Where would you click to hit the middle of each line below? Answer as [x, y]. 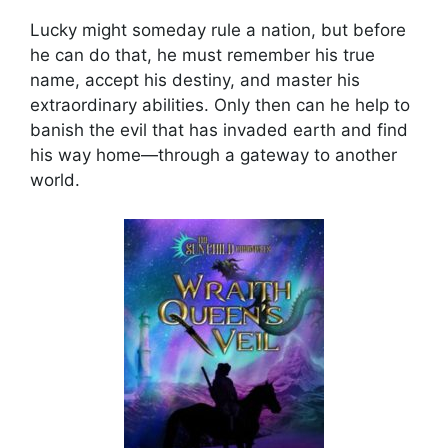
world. [55, 180]
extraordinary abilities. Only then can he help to [220, 105]
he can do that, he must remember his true [202, 55]
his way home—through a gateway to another [213, 155]
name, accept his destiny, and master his [195, 80]
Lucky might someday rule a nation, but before [218, 30]
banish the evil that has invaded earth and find [219, 130]
